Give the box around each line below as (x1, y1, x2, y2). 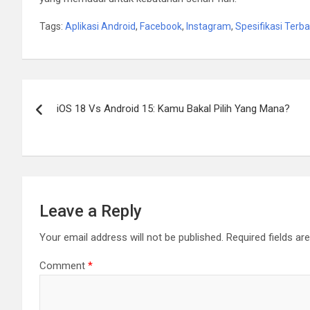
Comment (39, 259, 88, 272)
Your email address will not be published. (39, 230, 224, 244)
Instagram (186, 20, 231, 32)
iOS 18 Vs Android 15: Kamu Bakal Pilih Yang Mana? (57, 102, 290, 115)
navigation (21, 107, 125, 134)
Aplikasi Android (65, 20, 136, 32)
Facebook (140, 20, 182, 32)
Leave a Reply (39, 201, 142, 221)
